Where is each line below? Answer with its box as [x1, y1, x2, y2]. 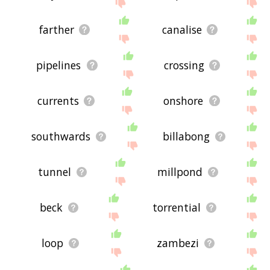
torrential [152, 200, 201, 215]
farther [39, 22, 74, 37]
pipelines [36, 58, 81, 73]
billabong [162, 129, 210, 144]
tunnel [38, 165, 72, 180]
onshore [163, 93, 204, 108]
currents [37, 93, 79, 108]
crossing [163, 58, 204, 73]
